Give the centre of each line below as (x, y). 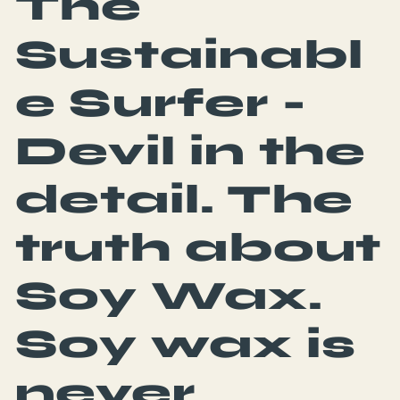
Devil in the (191, 150)
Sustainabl (189, 54)
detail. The (184, 199)
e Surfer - (161, 102)
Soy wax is (185, 343)
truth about (198, 247)
